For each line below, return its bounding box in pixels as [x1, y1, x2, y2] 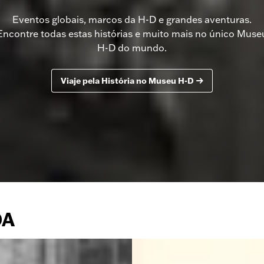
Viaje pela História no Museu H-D [61, 75, 194, 86]
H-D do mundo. [97, 42, 167, 54]
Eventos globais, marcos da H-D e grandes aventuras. [12, 14, 252, 25]
